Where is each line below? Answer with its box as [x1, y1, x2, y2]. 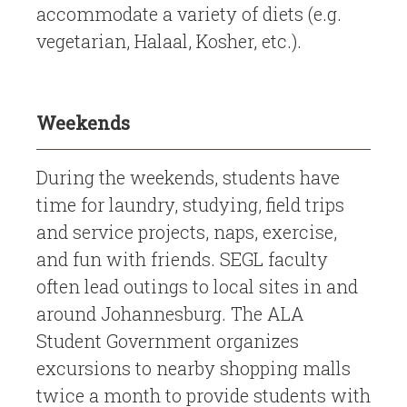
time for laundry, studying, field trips [36, 193, 344, 217]
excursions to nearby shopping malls [36, 356, 351, 381]
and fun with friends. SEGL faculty [36, 247, 328, 272]
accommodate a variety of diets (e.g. [36, 2, 342, 26]
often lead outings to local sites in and [36, 274, 358, 299]
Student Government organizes [36, 329, 299, 353]
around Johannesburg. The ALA [36, 302, 304, 326]
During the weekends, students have [36, 165, 340, 190]
